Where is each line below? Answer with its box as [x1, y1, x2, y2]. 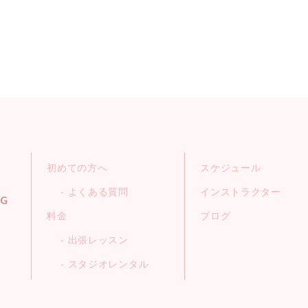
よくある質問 [67, 186, 129, 198]
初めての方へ [47, 162, 108, 174]
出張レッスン [67, 234, 129, 246]
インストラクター [200, 186, 281, 198]
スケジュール [200, 162, 261, 174]
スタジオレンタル [67, 258, 149, 270]
